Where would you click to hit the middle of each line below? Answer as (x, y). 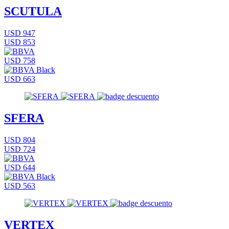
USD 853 (20, 42)
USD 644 (20, 168)
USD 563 (20, 186)
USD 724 (20, 149)
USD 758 (20, 61)
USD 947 (20, 33)
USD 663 (20, 79)
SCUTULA (33, 12)
